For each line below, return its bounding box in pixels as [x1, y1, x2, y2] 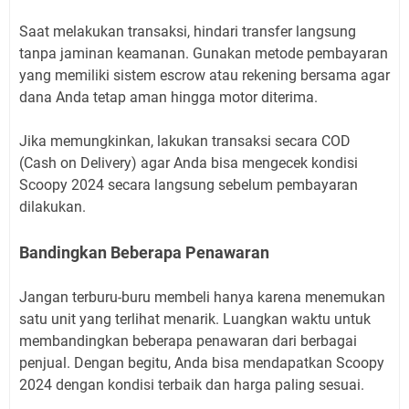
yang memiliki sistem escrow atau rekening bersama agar [19, 67, 390, 85]
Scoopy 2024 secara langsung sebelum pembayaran [19, 176, 358, 194]
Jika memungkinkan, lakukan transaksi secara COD [19, 132, 351, 151]
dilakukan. [19, 198, 86, 216]
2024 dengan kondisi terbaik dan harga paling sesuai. [19, 376, 364, 394]
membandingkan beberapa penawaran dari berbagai [19, 332, 357, 351]
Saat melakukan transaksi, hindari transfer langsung [19, 23, 356, 41]
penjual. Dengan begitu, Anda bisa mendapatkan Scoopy [19, 354, 384, 372]
